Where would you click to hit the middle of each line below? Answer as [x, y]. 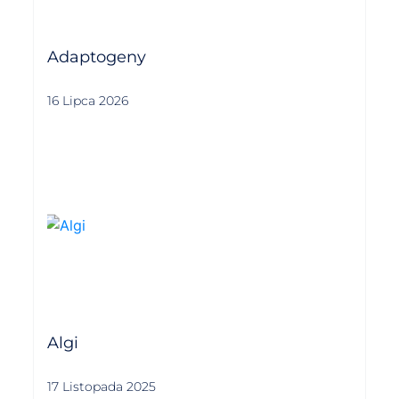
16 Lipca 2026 [88, 100]
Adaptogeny [97, 57]
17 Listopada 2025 [102, 387]
